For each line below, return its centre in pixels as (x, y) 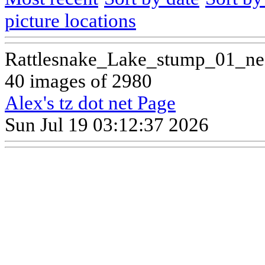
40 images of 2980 (78, 81)
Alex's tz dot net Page (90, 103)
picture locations (70, 20)
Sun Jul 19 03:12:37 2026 (107, 125)
